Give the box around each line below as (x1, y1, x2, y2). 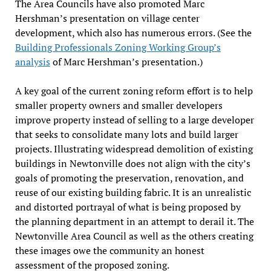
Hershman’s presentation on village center (15, 11, 200, 25)
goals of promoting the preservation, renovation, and (15, 171, 244, 184)
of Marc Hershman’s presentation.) (50, 54, 203, 68)
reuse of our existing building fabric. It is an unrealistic (15, 185, 251, 199)
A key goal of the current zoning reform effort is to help (15, 83, 253, 97)
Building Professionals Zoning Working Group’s (15, 40, 221, 54)
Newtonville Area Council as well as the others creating (15, 229, 253, 243)
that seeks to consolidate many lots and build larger (15, 127, 238, 141)
